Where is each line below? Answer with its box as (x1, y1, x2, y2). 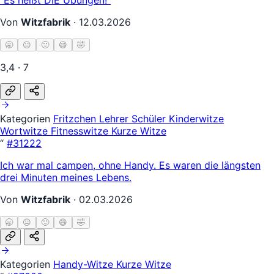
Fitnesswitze (51, 124, 111, 137)
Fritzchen (53, 112, 99, 125)
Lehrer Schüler (99, 112, 169, 125)
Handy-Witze (53, 257, 116, 270)
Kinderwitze (169, 112, 224, 125)
